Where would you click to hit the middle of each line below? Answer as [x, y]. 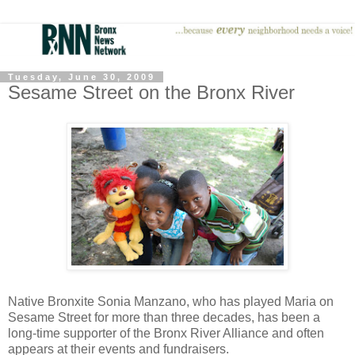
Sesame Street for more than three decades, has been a [164, 318]
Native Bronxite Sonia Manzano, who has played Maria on [171, 302]
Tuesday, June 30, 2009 [82, 77]
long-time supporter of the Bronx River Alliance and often [166, 334]
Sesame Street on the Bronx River [151, 93]
